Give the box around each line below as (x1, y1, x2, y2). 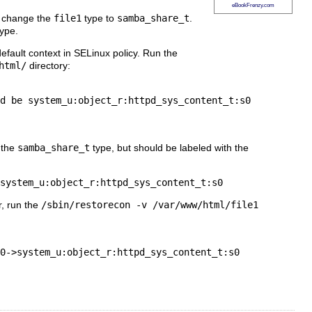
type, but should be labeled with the (90, 142, 249, 154)
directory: (26, 60, 70, 72)
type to (81, 13, 117, 24)
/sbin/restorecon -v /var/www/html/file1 (41, 199, 258, 211)
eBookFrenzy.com (232, 1, 274, 9)
